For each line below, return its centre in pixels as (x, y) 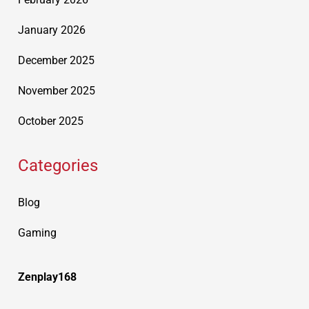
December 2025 (56, 60)
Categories (58, 166)
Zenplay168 (47, 277)
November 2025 (57, 91)
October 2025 (51, 121)
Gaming (37, 233)
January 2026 (52, 30)
